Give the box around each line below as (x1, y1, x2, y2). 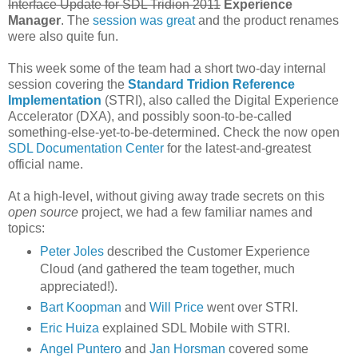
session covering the (8, 78, 128, 92)
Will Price (149, 300, 204, 315)
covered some (225, 342, 308, 356)
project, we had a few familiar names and (78, 205, 312, 220)
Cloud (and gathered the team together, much (39, 262, 295, 276)
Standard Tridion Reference (128, 78, 295, 92)
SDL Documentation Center (8, 141, 164, 156)
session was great (93, 14, 195, 28)
